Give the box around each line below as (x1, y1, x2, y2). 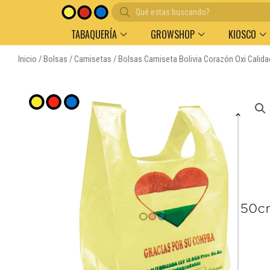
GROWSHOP (151, 27, 195, 42)
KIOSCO (228, 27, 256, 42)
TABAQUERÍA (71, 27, 117, 42)
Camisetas (74, 54, 111, 64)
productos (111, 20, 149, 31)
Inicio (18, 54, 37, 64)
